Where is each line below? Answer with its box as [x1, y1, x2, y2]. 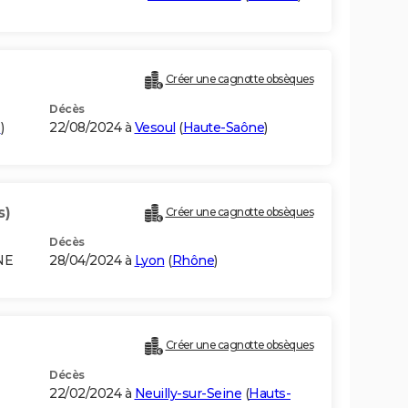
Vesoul [134, 119, 176, 137]
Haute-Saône [182, 119, 264, 137]
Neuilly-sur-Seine [134, 385, 241, 403]
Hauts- [249, 385, 291, 403]
